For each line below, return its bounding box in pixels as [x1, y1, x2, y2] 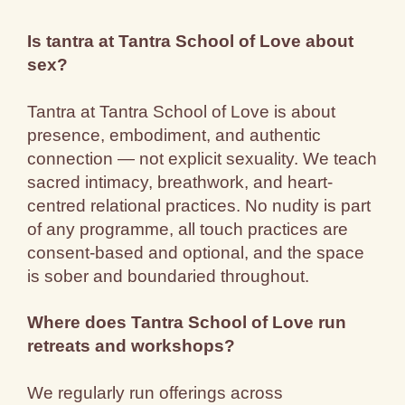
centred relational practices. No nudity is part [27, 195, 372, 215]
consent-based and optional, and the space [27, 242, 365, 262]
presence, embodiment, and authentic [27, 125, 322, 145]
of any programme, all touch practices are [27, 219, 349, 239]
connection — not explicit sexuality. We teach [27, 148, 378, 168]
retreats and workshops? [27, 336, 236, 356]
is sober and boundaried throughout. [27, 266, 310, 286]
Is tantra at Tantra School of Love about [27, 32, 354, 52]
